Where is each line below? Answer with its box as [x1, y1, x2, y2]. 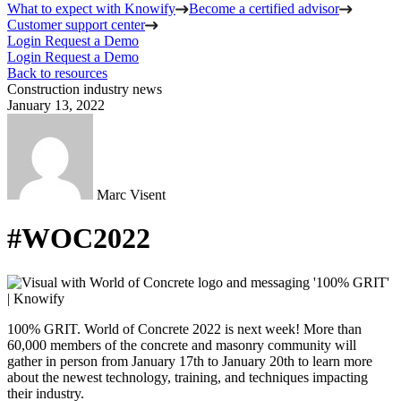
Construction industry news [7, 81, 162, 97]
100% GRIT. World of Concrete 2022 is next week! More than [7, 320, 362, 337]
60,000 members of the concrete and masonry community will [7, 337, 356, 353]
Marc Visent [97, 187, 166, 202]
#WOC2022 [7, 222, 150, 255]
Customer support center [7, 17, 145, 32]
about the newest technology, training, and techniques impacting [7, 369, 368, 385]
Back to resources [7, 65, 107, 81]
